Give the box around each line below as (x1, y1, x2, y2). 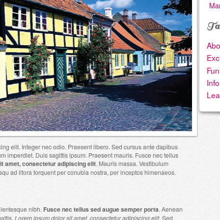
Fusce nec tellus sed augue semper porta (43, 205, 159, 214)
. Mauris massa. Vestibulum (96, 159, 168, 167)
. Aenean (159, 205, 183, 214)
